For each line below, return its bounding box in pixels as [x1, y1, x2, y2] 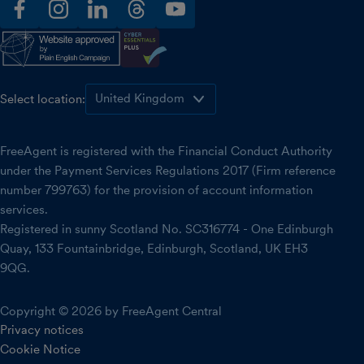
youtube [166, 18, 215, 34]
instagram [49, 18, 109, 34]
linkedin [88, 18, 135, 34]
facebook [10, 18, 67, 34]
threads [127, 18, 172, 34]
